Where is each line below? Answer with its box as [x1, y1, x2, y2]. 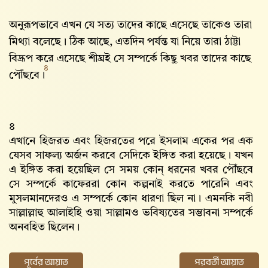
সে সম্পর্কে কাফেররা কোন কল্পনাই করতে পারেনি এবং [9, 179, 253, 190]
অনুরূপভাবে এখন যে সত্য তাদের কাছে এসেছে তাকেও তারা [9, 20, 252, 31]
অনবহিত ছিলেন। [9, 222, 80, 233]
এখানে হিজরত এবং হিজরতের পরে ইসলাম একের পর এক [9, 136, 253, 147]
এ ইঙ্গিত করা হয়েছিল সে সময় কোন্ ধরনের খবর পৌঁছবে [9, 165, 253, 175]
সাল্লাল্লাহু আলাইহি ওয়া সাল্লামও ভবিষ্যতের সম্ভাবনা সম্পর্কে [9, 208, 253, 218]
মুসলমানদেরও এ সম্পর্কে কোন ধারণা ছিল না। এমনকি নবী [9, 193, 253, 204]
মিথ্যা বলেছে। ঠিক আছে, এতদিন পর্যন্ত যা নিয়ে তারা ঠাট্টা [9, 36, 240, 47]
